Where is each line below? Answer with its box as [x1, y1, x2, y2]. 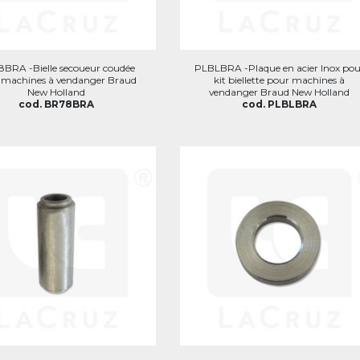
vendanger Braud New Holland [209, 86, 350, 98]
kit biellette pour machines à [214, 74, 346, 86]
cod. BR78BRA [18, 98, 95, 110]
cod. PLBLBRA [242, 98, 317, 110]
